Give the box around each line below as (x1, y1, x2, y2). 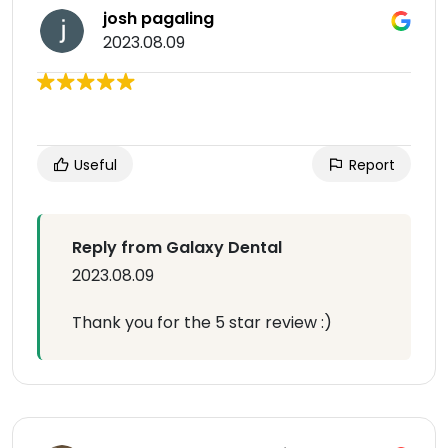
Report (345, 155, 395, 176)
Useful (70, 155, 117, 176)
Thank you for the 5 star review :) (72, 311, 332, 335)
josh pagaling (103, 7, 214, 31)
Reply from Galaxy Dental (72, 236, 282, 260)
